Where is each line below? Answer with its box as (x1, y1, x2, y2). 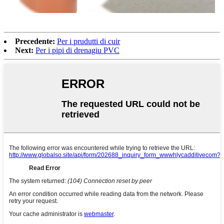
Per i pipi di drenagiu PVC (35, 46, 119, 55)
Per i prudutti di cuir (57, 37, 120, 46)
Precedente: (15, 37, 55, 46)
